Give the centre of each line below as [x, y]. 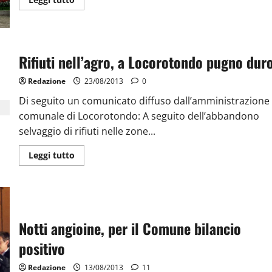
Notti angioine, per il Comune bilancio [130, 228]
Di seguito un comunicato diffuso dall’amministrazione [144, 101]
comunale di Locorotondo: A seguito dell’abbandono [139, 116]
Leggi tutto [51, 155]
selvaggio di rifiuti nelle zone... [87, 131]
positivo [42, 248]
